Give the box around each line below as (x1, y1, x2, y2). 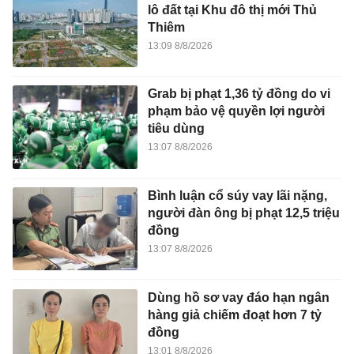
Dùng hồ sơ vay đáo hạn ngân (147, 290, 330, 304)
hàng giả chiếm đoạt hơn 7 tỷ (147, 307, 322, 322)
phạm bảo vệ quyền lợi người (147, 104, 325, 119)
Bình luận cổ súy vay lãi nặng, (147, 188, 327, 202)
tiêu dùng (147, 122, 205, 136)
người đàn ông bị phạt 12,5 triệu (147, 205, 340, 220)
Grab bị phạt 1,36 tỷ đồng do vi (147, 87, 330, 101)
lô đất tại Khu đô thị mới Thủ (147, 2, 317, 17)
